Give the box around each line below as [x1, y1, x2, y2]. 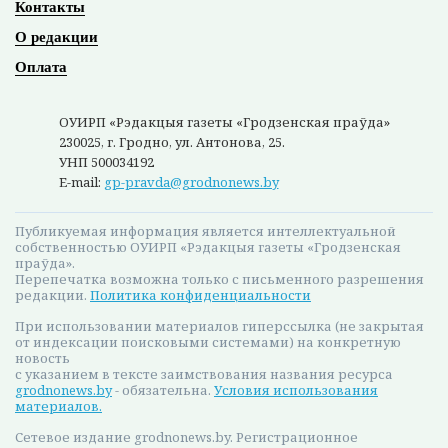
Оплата [15, 58, 67, 75]
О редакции [15, 28, 98, 45]
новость [15, 348, 70, 367]
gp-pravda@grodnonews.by [103, 172, 279, 191]
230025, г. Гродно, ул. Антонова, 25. [58, 132, 285, 151]
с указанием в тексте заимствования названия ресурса [15, 364, 393, 383]
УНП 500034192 [58, 152, 154, 171]
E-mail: [58, 172, 104, 191]
